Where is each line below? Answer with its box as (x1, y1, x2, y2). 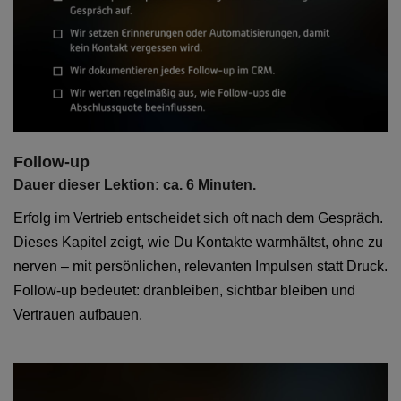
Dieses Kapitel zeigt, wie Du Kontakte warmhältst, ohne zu (13, 234, 383, 250)
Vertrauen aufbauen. (13, 306, 142, 322)
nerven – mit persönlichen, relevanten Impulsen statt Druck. (13, 258, 388, 274)
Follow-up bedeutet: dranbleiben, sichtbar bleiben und (13, 282, 355, 298)
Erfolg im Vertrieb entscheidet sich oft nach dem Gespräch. (13, 209, 383, 226)
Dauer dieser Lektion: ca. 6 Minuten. (13, 176, 256, 192)
